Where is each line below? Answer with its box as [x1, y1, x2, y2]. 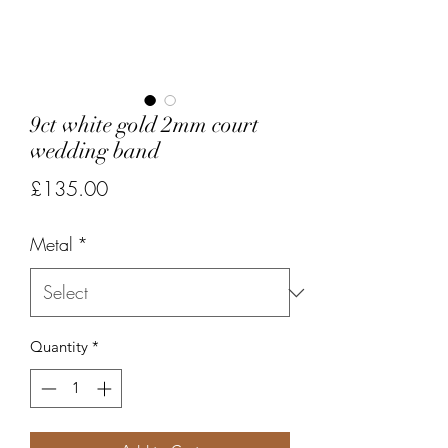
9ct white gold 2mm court [30, 111, 259, 138]
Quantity [30, 337, 88, 356]
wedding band [30, 137, 160, 164]
